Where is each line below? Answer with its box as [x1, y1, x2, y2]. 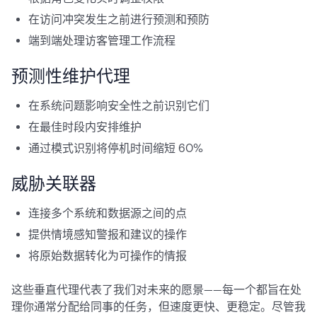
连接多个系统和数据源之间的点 [28, 207, 187, 220]
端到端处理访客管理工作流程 [28, 34, 175, 47]
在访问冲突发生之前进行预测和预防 [28, 13, 209, 26]
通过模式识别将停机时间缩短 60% [28, 142, 203, 155]
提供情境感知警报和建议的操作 [28, 228, 187, 241]
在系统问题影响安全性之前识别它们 [28, 99, 209, 113]
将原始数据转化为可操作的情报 [28, 249, 187, 263]
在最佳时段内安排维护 [28, 120, 142, 134]
